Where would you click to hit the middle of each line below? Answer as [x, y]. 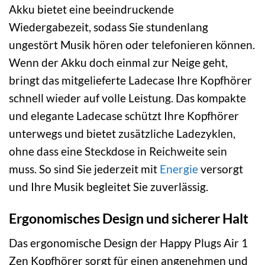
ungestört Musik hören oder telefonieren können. [132, 44]
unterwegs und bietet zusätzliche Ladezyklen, [122, 133]
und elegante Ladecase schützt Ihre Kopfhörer [124, 115]
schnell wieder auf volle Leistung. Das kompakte [127, 98]
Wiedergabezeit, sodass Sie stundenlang [109, 27]
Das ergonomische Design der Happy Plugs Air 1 [128, 243]
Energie [179, 169]
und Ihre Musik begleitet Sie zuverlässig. [109, 186]
